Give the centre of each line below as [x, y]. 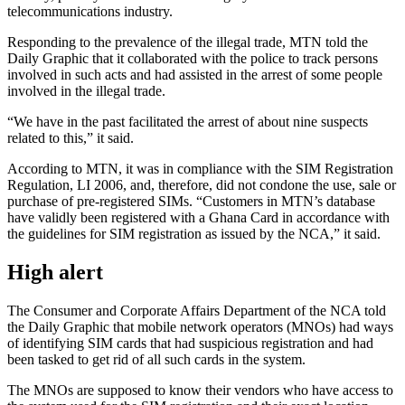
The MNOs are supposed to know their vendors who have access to [200, 391]
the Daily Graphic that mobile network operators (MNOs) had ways [200, 327]
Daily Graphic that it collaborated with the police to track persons [193, 59]
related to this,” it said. [71, 138]
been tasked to [50, 360]
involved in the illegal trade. [86, 91]
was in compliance [189, 169]
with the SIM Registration [318, 169]
